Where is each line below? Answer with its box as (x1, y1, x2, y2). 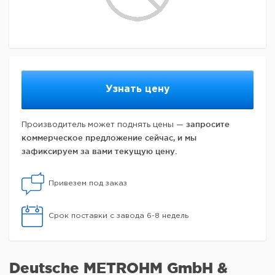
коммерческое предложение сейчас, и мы (21, 133, 196, 142)
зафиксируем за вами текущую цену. (21, 147, 177, 156)
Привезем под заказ (48, 180, 127, 187)
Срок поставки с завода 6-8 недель (48, 212, 188, 220)
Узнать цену (105, 85, 170, 95)
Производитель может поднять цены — (21, 122, 186, 129)
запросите (186, 120, 230, 129)
